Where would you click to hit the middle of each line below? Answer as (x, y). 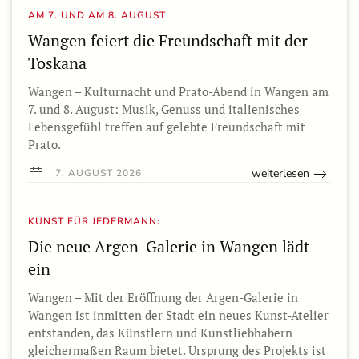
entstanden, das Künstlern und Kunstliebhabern (160, 333)
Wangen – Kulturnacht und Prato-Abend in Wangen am (178, 92)
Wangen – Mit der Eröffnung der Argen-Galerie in (163, 298)
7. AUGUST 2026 (97, 173)
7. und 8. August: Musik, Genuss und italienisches (164, 109)
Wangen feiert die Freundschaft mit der (168, 41)
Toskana (57, 63)
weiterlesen (280, 174)
